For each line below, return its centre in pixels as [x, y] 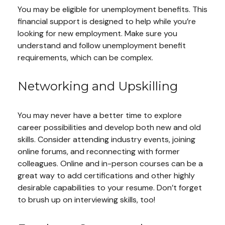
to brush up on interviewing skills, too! [86, 200]
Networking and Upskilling [98, 86]
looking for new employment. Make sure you [97, 33]
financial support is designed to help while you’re [107, 21]
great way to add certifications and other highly [106, 176]
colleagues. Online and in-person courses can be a [110, 164]
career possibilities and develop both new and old [109, 128]
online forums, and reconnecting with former [99, 152]
